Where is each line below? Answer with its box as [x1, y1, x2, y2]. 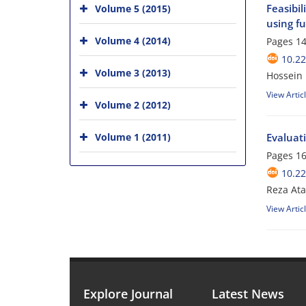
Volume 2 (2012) [95, 98, 171, 111]
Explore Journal [83, 286, 173, 303]
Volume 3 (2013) [95, 66, 171, 79]
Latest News [212, 286, 285, 303]
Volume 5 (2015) [95, 2, 171, 15]
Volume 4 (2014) [95, 34, 171, 47]
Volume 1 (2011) [95, 130, 171, 143]
